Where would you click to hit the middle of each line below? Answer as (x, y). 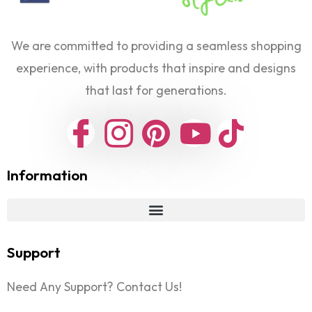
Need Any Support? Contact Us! (94, 286)
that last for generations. (156, 90)
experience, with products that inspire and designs (156, 68)
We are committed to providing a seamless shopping (156, 45)
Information (47, 174)
